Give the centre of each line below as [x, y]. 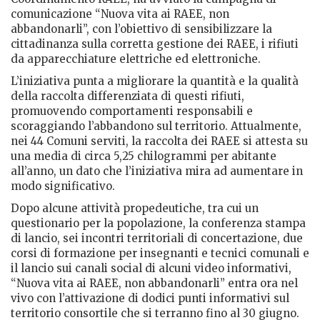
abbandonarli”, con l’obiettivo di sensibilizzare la [141, 29]
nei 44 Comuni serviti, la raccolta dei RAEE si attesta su [159, 141]
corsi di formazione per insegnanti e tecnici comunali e [160, 254]
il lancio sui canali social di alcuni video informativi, [151, 269]
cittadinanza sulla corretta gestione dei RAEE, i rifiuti [155, 44]
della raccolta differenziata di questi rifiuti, [127, 96]
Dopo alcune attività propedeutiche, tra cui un [135, 209]
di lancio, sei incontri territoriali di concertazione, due [157, 239]
